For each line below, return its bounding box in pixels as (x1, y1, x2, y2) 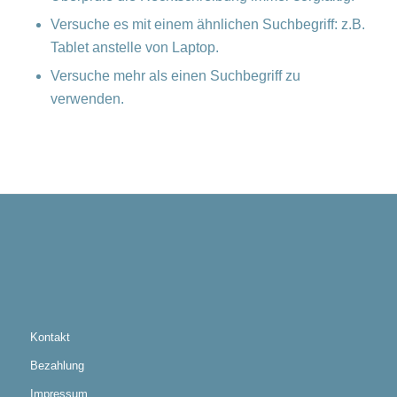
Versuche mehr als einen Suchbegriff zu (50, 68, 300, 84)
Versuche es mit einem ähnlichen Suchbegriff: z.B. (50, 17, 365, 33)
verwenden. (50, 91, 124, 107)
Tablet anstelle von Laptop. (50, 40, 219, 56)
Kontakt (29, 331, 70, 345)
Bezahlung (29, 359, 84, 373)
